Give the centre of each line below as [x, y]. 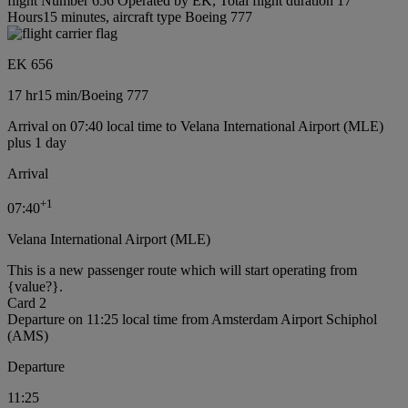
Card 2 [27, 303]
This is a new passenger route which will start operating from [182, 270]
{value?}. [35, 287]
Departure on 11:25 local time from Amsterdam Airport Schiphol [192, 320]
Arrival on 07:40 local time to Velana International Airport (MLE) [195, 127]
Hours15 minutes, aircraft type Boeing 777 [130, 17]
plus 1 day [37, 143]
